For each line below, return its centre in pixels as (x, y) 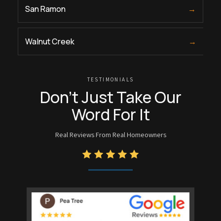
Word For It (110, 114)
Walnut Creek (50, 41)
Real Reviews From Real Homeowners (110, 134)
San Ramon (45, 9)
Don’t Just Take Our (110, 97)
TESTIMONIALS (110, 79)
